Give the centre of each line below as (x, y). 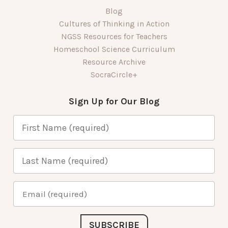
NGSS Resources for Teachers (114, 36)
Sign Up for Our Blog (114, 101)
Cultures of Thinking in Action (114, 23)
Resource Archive (114, 62)
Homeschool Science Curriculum (114, 49)
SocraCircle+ (114, 74)
